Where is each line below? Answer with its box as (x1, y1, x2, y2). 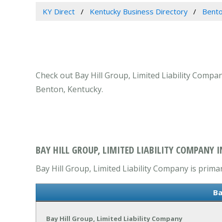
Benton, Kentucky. (36, 84, 103, 95)
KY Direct (42, 6, 75, 17)
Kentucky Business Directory (89, 6, 188, 17)
